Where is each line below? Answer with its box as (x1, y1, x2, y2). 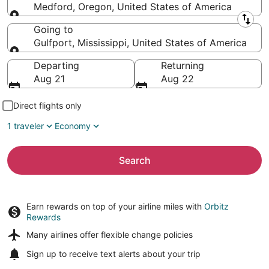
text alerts (100, 249, 140, 259)
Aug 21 (34, 73, 65, 85)
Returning (161, 59, 204, 71)
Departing (34, 59, 79, 71)
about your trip (140, 249, 201, 259)
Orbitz (204, 201, 229, 211)
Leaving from (34, 16, 94, 28)
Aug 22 (161, 73, 194, 85)
